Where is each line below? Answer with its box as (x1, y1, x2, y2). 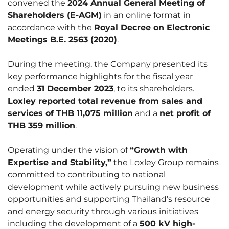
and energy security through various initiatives (8, 207, 198, 217)
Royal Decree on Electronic (94, 22, 210, 33)
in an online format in (102, 10, 191, 20)
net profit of (159, 108, 211, 119)
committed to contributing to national (8, 170, 166, 180)
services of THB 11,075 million (8, 108, 133, 119)
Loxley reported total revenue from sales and (8, 96, 202, 106)
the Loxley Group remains (111, 157, 219, 168)
